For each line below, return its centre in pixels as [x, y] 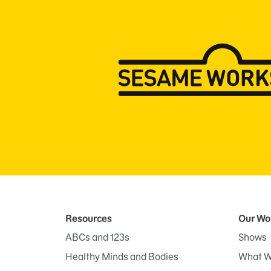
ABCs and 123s [97, 237]
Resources [89, 219]
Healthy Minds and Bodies [122, 257]
